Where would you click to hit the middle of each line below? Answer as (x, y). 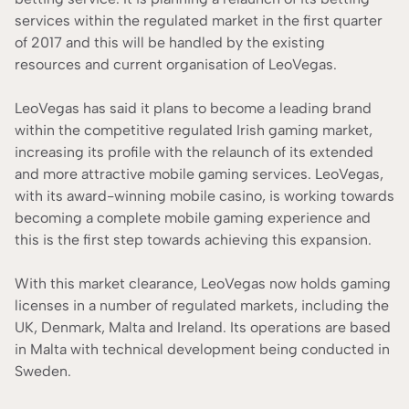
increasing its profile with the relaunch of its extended (194, 152)
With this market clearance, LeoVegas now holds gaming (203, 283)
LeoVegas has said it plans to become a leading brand (193, 108)
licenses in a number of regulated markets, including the (202, 305)
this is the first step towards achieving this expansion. (193, 239)
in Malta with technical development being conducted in (202, 349)
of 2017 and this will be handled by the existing (170, 42)
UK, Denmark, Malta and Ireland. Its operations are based (203, 327)
